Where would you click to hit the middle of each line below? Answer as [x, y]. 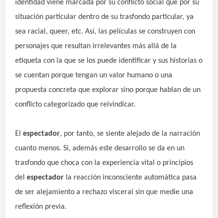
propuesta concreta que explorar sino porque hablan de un [108, 90]
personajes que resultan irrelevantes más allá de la [96, 46]
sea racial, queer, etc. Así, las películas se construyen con [105, 31]
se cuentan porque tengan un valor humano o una [94, 75]
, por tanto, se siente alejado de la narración [130, 134]
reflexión [29, 207]
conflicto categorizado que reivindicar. [75, 104]
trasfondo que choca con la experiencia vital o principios [104, 163]
